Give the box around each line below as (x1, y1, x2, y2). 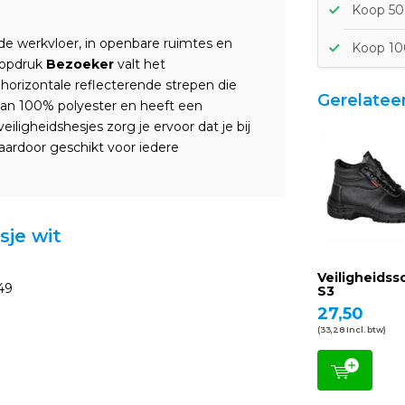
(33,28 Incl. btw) (317, 325, 387, 334)
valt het (114, 56, 165, 72)
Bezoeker (46, 56, 114, 72)
